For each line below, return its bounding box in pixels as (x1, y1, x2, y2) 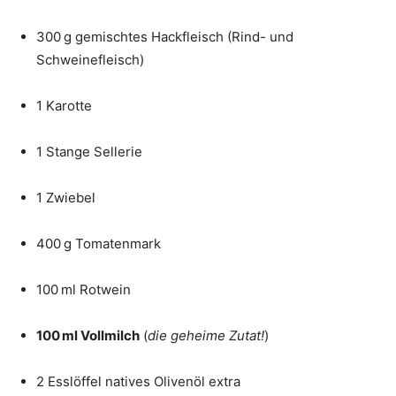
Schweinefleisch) (36, 51, 144, 69)
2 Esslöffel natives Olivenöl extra (36, 373, 240, 391)
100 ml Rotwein (36, 281, 131, 299)
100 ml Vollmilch (36, 327, 140, 345)
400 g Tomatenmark (36, 235, 161, 253)
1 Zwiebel (36, 189, 95, 207)
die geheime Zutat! (148, 327, 264, 345)
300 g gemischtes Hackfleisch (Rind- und (36, 28, 293, 46)
